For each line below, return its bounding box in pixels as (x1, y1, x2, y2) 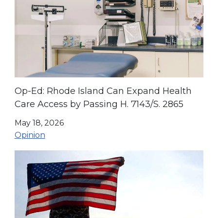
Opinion (14, 130, 45, 140)
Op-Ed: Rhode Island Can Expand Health (14, 86, 192, 97)
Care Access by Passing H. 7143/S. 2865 (14, 99, 183, 110)
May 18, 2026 (14, 118, 64, 127)
